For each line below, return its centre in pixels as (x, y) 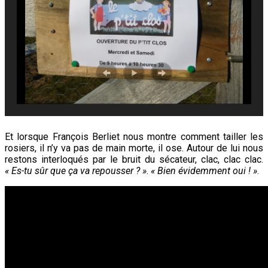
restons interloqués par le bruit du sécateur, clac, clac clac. (134, 160)
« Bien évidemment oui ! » (204, 171)
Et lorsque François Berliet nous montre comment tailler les (134, 137)
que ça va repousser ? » (97, 171)
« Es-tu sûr (26, 171)
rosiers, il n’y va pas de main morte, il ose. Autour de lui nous (134, 148)
